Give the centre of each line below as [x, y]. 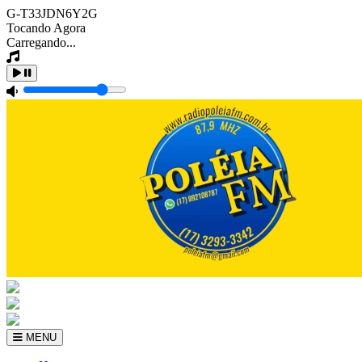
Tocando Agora [46, 28]
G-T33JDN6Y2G [52, 13]
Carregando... [41, 42]
